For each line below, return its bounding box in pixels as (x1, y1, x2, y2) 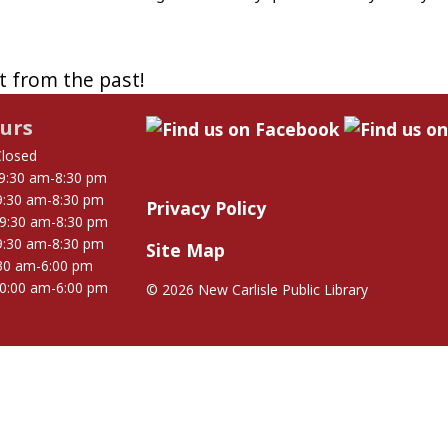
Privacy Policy (146, 195, 266, 220)
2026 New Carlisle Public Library (162, 279, 368, 299)
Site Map (146, 237, 225, 262)
